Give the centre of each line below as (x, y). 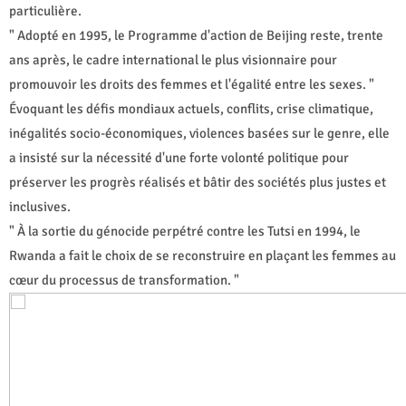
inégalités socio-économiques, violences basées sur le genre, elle (199, 133)
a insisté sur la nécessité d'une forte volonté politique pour (179, 157)
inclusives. (40, 206)
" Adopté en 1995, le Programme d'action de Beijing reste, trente (196, 35)
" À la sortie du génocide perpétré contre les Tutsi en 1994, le (185, 231)
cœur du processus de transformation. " (124, 280)
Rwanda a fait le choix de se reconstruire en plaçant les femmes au (203, 255)
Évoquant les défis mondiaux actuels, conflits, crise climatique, (191, 108)
